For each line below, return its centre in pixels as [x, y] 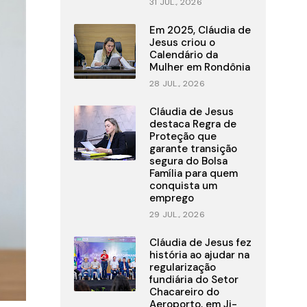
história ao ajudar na [199, 255]
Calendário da [183, 55]
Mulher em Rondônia [199, 67]
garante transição [193, 149]
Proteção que [183, 137]
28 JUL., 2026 [177, 84]
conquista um [183, 186]
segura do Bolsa [188, 161]
